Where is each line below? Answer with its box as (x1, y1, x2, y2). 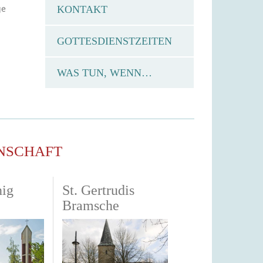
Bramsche (62, 197, 119, 213)
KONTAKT (57, 3, 107, 15)
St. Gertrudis (62, 182, 134, 198)
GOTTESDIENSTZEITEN (57, 35, 172, 47)
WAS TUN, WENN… (57, 66, 152, 79)
